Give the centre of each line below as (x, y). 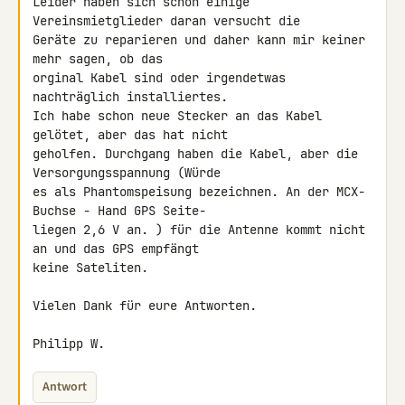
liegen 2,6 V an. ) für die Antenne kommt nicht (199, 230)
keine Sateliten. (90, 268)
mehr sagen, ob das (101, 59)
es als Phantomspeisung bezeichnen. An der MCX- (199, 192)
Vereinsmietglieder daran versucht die (170, 21)
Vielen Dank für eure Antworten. (145, 306)
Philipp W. (69, 344)
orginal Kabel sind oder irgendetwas (159, 78)
